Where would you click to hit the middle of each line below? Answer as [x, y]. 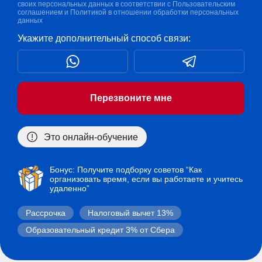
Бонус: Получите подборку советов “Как [126, 170]
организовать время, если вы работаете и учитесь [146, 179]
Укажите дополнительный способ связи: [104, 39]
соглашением [40, 13]
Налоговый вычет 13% [130, 213]
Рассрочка [46, 213]
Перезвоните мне [131, 98]
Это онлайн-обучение [90, 137]
